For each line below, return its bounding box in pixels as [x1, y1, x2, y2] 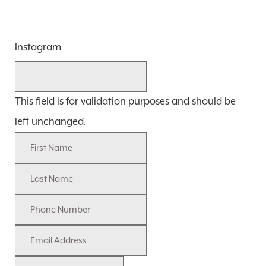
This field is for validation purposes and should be [14, 96, 236, 107]
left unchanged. [14, 116, 86, 128]
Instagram [14, 42, 61, 53]
